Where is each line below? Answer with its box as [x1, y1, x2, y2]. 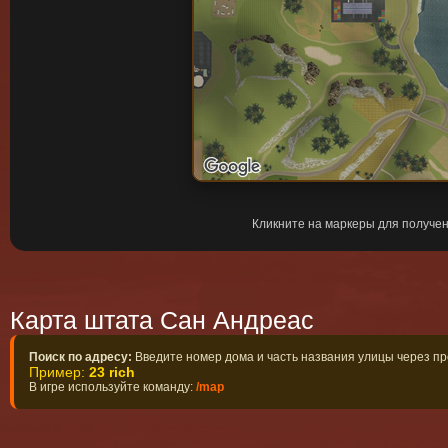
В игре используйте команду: [29, 380, 196, 394]
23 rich [89, 364, 135, 380]
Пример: [29, 364, 89, 380]
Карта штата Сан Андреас [10, 306, 314, 334]
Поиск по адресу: [29, 350, 132, 364]
